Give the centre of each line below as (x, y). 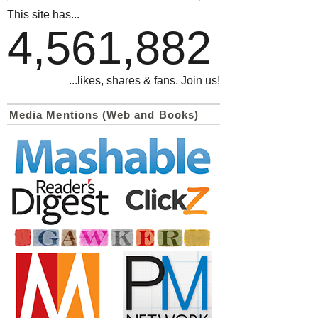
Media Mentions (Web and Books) (104, 115)
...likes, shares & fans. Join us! (144, 81)
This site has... (43, 15)
